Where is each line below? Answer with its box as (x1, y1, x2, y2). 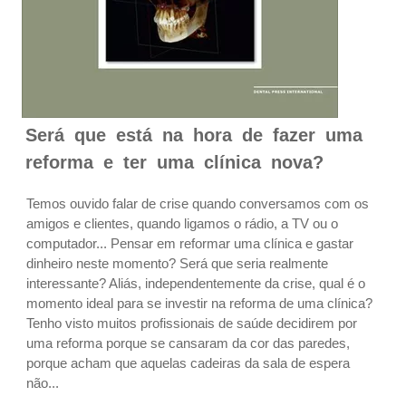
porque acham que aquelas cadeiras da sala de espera (26, 355, 350, 371)
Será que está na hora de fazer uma (25, 125, 362, 145)
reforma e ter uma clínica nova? (25, 152, 324, 172)
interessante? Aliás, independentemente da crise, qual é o (26, 275, 365, 291)
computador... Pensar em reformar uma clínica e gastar (26, 236, 353, 251)
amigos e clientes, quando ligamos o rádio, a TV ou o (26, 216, 338, 231)
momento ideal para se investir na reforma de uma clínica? (26, 295, 372, 311)
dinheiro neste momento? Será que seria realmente (26, 256, 328, 271)
